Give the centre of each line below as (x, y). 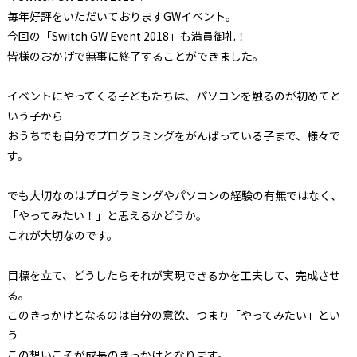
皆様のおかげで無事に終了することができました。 (135, 56)
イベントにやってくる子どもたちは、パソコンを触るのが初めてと (174, 96)
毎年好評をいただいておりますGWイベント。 (122, 16)
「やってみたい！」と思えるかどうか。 (107, 215)
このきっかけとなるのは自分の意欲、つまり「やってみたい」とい (173, 315)
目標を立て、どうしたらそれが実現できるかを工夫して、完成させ (173, 275)
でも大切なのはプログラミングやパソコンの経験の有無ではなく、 (174, 195)
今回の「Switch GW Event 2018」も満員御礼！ (127, 36)
